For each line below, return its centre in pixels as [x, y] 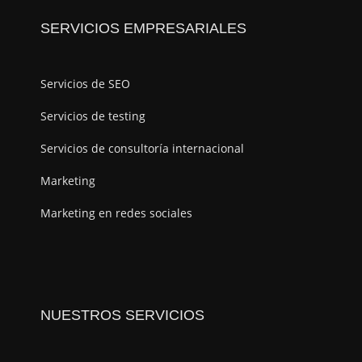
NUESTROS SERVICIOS [122, 316]
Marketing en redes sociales [116, 213]
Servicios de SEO [85, 84]
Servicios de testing [93, 116]
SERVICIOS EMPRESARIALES [143, 29]
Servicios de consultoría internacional [142, 149]
